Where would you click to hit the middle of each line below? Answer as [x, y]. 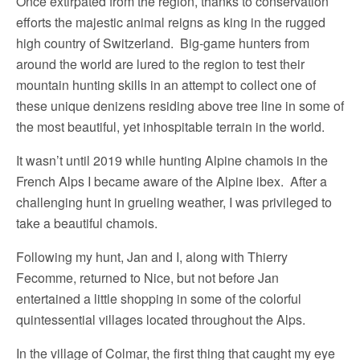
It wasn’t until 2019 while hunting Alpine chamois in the [172, 160]
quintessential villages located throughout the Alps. [161, 319]
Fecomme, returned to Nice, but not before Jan [147, 278]
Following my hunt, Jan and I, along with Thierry [152, 257]
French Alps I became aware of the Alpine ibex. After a [172, 181]
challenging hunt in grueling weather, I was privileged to [174, 202]
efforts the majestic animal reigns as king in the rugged [171, 22]
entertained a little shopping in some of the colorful [159, 299]
